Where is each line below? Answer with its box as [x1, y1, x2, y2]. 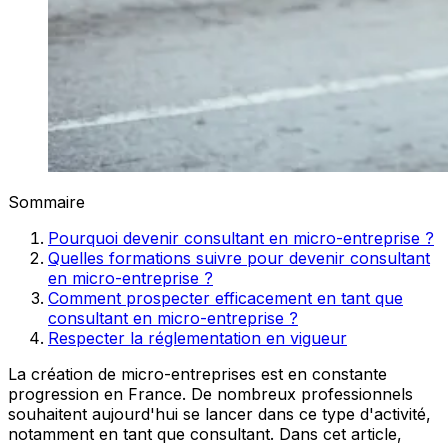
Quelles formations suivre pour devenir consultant [48, 247, 430, 268]
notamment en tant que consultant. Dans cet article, [8, 423, 402, 444]
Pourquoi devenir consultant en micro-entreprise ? [48, 227, 434, 248]
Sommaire [8, 191, 85, 212]
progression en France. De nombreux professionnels [8, 383, 413, 404]
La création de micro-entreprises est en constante [8, 363, 387, 384]
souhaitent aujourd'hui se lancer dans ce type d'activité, [8, 403, 431, 424]
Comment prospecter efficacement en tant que [48, 287, 403, 308]
